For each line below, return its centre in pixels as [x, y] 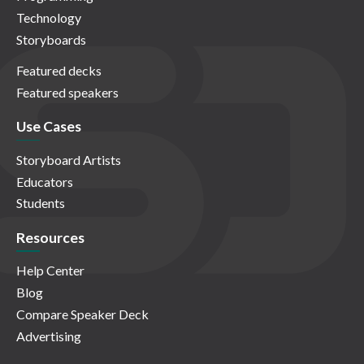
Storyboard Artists [69, 159]
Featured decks [59, 70]
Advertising [49, 336]
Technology [49, 17]
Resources [50, 238]
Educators [45, 181]
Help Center [50, 271]
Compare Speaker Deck [82, 314]
